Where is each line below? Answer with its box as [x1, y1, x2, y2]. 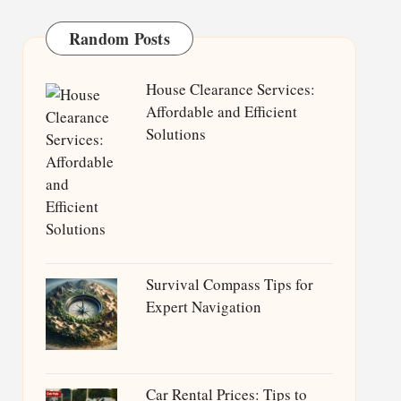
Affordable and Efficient [145, 101, 297, 122]
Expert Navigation [145, 296, 261, 317]
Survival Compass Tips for [145, 274, 313, 294]
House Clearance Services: [145, 79, 315, 99]
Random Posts [68, 27, 170, 50]
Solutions [145, 124, 206, 144]
